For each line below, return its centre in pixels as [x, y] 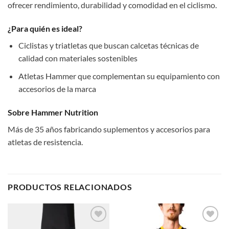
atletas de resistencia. [45, 142]
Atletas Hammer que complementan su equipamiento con [119, 76]
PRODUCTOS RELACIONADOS [70, 187]
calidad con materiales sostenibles [78, 58]
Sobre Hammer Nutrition [53, 112]
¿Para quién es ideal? [45, 29]
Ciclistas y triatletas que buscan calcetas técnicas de [108, 45]
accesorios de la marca [57, 88]
